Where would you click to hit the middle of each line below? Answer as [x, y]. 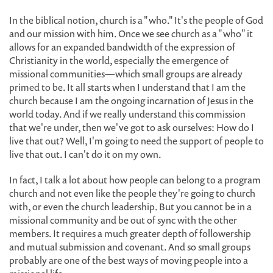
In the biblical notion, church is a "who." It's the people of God [136, 20]
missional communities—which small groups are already [126, 74]
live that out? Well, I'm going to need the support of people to [136, 141]
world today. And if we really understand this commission [127, 114]
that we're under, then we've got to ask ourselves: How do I [132, 127]
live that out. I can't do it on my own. [85, 154]
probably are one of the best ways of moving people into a [129, 260]
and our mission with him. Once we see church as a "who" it [131, 34]
